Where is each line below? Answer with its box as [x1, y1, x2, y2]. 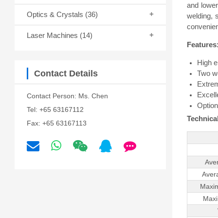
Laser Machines [27, 31, 80, 39]
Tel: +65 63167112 [27, 105, 84, 113]
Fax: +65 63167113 [27, 119, 87, 127]
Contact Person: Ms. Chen [27, 91, 108, 100]
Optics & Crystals [27, 10, 85, 18]
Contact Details [34, 68, 98, 78]
